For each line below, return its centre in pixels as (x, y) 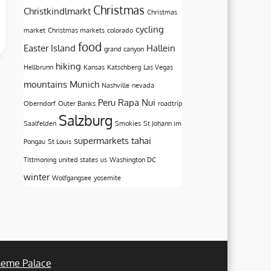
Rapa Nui (136, 102)
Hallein (161, 47)
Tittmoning (40, 159)
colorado (120, 30)
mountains (45, 84)
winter (36, 176)
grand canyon (124, 49)
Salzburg (85, 120)
